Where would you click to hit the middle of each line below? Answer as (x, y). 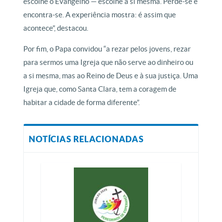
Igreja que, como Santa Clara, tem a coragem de (100, 89)
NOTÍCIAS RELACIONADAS (86, 139)
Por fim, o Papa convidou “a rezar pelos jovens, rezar (107, 49)
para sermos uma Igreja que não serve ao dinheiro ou (109, 62)
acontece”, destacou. (56, 28)
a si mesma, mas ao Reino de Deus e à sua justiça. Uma (111, 76)
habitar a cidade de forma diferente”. (82, 103)
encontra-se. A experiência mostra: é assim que (100, 15)
